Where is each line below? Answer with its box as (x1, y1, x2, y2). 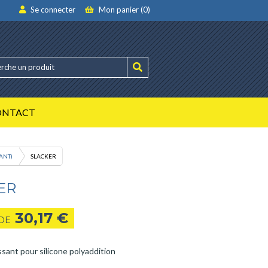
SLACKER (31, 153, 56, 160)
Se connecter (29, 5, 75, 14)
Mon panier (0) (97, 5, 150, 14)
